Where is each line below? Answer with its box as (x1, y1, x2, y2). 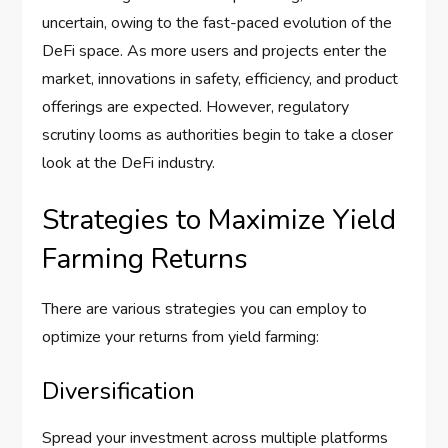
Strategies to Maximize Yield (42, 201, 397, 240)
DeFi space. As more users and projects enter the (42, 40, 388, 63)
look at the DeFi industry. (42, 152, 216, 175)
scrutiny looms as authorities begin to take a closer (42, 124, 394, 147)
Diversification (42, 375, 196, 408)
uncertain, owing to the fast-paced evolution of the (42, 12, 393, 35)
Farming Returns (42, 240, 249, 279)
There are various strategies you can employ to (42, 298, 368, 321)
